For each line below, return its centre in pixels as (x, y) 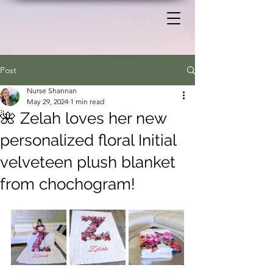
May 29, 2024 (48, 101)
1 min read (87, 101)
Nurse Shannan (52, 90)
